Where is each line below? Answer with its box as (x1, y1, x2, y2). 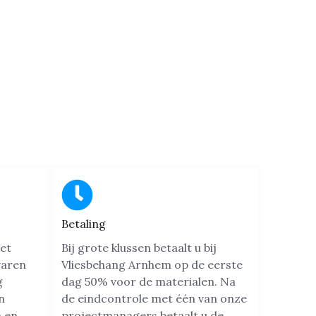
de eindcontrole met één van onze (61, 291, 247, 305)
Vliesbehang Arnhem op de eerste (61, 257, 243, 272)
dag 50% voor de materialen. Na (61, 274, 236, 288)
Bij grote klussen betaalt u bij (61, 240, 217, 255)
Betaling (61, 216, 106, 231)
